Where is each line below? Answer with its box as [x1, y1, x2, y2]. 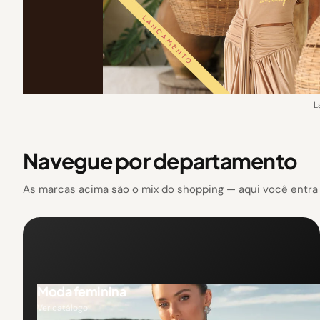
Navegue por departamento [23, 146, 297, 174]
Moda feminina [37, 282, 126, 299]
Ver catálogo [37, 301, 88, 314]
